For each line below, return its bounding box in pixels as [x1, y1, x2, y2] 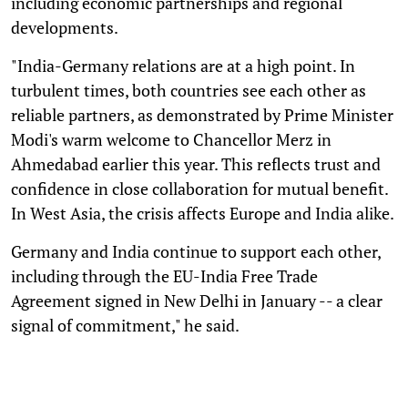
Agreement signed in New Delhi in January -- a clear [11, 289, 382, 311]
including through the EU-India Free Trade [11, 264, 318, 287]
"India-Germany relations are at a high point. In [11, 54, 355, 76]
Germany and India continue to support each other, [11, 240, 381, 262]
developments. [11, 15, 118, 38]
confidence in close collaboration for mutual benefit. [11, 177, 388, 199]
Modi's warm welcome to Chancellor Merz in [11, 127, 331, 150]
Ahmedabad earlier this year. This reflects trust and [11, 152, 381, 175]
